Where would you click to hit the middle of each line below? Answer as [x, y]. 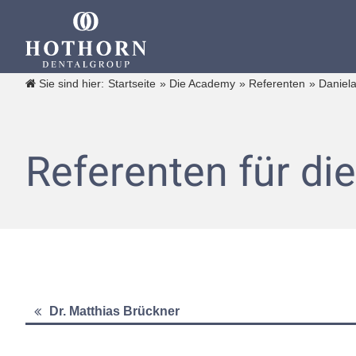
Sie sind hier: [70, 83]
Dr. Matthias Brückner [114, 311]
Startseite [132, 83]
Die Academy [202, 83]
